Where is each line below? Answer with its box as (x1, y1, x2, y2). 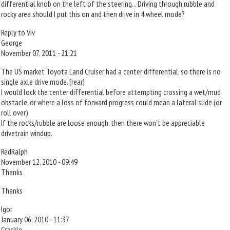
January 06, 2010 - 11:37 (1, 214, 69, 224)
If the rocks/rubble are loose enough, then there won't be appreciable (1, 118, 205, 128)
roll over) (1, 107, 28, 118)
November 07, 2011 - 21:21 (1, 48, 77, 58)
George (1, 37, 22, 48)
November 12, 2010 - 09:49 (1, 157, 78, 167)
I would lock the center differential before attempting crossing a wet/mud (1, 87, 221, 97)
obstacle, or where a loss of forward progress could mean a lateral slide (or (1, 97, 222, 107)
